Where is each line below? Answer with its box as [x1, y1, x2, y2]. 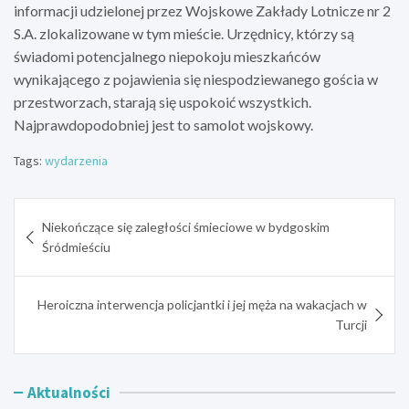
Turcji [335, 316, 367, 332]
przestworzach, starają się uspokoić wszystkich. [14, 92, 311, 110]
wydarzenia [45, 152, 108, 169]
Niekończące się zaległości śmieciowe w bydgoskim [42, 218, 330, 235]
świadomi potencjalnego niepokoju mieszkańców [14, 47, 320, 65]
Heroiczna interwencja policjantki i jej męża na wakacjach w [37, 296, 367, 312]
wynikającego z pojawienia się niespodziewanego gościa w [14, 69, 378, 88]
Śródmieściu [42, 238, 110, 255]
